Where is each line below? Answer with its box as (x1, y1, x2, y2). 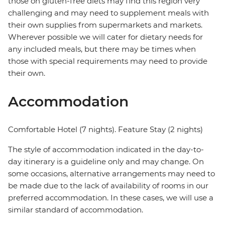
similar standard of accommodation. (8, 205, 143, 215)
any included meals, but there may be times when (8, 44, 196, 54)
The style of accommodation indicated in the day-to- (8, 145, 204, 155)
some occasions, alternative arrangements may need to (8, 169, 215, 179)
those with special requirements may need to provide (8, 56, 207, 66)
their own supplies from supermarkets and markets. (8, 20, 202, 30)
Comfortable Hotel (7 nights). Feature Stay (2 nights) (8, 125, 203, 135)
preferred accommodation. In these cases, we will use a (8, 193, 213, 203)
